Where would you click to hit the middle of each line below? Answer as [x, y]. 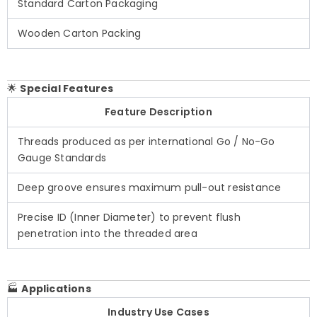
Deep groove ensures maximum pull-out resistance [150, 188]
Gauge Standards [62, 158]
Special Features [67, 89]
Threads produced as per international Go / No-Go [146, 142]
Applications [56, 289]
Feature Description [158, 112]
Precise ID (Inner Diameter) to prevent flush [129, 218]
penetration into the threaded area [108, 234]
